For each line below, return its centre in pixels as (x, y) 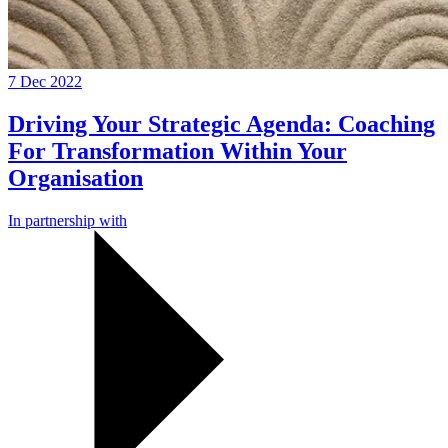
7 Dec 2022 (45, 82)
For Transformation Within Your (177, 151)
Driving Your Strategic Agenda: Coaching (221, 124)
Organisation (75, 178)
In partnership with (67, 221)
